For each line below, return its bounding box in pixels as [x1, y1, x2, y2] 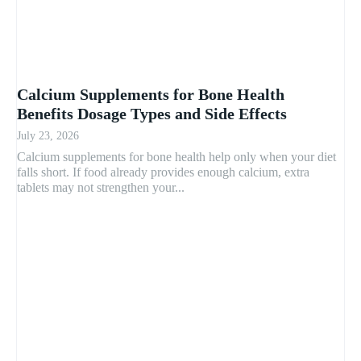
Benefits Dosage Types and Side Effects [17, 105, 287, 123]
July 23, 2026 [17, 130, 79, 143]
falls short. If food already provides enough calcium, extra [17, 165, 309, 180]
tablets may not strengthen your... [17, 180, 185, 195]
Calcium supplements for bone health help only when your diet [17, 150, 336, 164]
